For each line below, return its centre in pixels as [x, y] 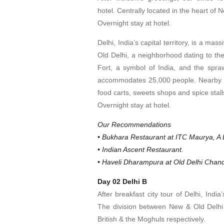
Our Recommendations [134, 124]
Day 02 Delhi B [122, 181]
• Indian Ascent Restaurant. [140, 149]
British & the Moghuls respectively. [151, 219]
